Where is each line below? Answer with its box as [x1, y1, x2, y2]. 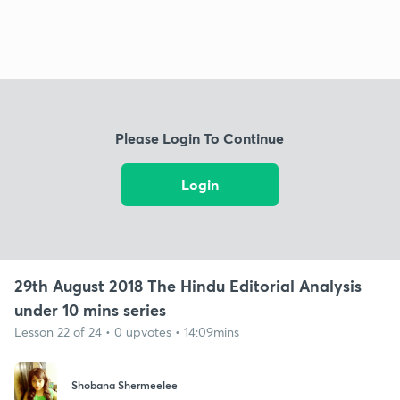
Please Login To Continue [115, 129, 285, 148]
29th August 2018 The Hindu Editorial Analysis [14, 274, 362, 296]
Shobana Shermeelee [71, 378, 178, 393]
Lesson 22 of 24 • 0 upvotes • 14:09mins [14, 322, 239, 340]
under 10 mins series [14, 298, 166, 321]
